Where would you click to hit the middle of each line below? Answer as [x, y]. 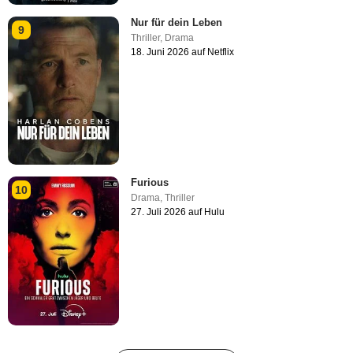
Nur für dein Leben [177, 23]
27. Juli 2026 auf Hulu [178, 212]
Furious [150, 183]
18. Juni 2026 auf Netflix [183, 52]
